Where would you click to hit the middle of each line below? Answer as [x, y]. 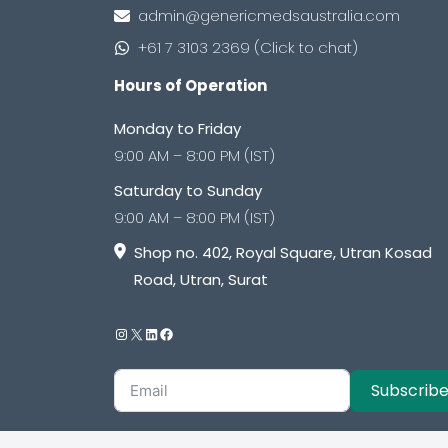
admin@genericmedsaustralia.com [269, 16]
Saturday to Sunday [188, 190]
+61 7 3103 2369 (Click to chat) [248, 48]
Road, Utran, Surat [201, 279]
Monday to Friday [177, 128]
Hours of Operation [190, 85]
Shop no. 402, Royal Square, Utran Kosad [283, 252]
